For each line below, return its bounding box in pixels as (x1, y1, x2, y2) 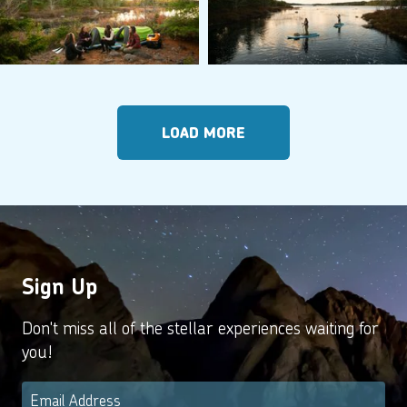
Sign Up (22, 272, 97, 301)
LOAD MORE (162, 122, 245, 143)
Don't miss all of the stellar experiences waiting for (22, 315, 379, 339)
